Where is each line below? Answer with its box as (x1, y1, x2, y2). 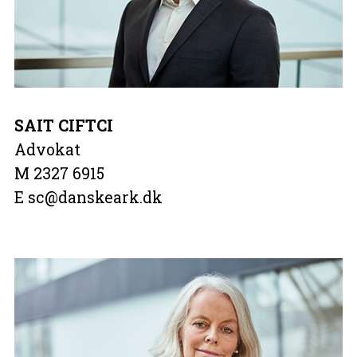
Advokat (14, 139, 80, 159)
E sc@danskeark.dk (14, 186, 163, 207)
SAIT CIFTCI (14, 115, 113, 135)
